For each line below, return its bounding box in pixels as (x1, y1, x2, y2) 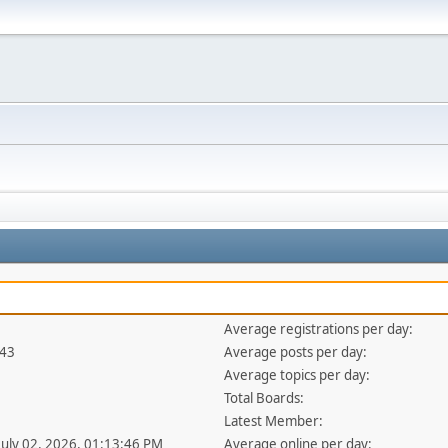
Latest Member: (224, 412, 324, 430)
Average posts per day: (224, 343, 368, 361)
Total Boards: (224, 389, 305, 407)
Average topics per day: (224, 366, 371, 384)
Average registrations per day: (224, 320, 414, 338)
